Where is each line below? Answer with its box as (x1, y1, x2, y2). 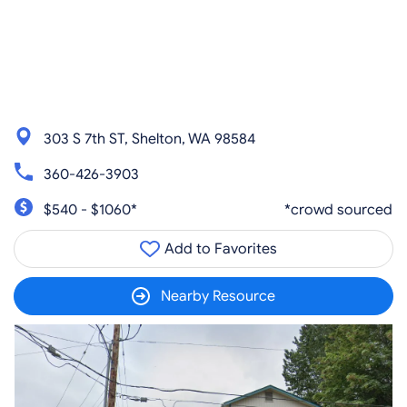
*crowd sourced (284, 200, 392, 219)
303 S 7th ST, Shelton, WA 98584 (44, 129, 255, 148)
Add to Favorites (161, 240, 277, 258)
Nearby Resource (161, 287, 275, 305)
